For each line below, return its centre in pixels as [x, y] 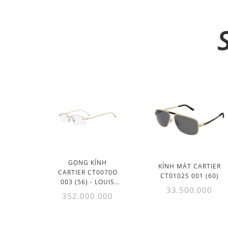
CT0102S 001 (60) [189, 176]
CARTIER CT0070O [88, 173]
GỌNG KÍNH [88, 163]
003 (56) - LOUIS [88, 182]
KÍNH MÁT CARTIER [189, 166]
